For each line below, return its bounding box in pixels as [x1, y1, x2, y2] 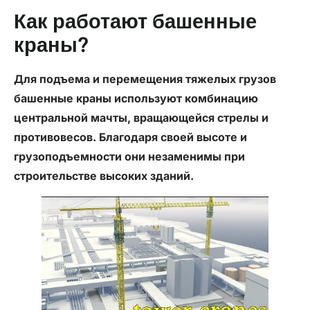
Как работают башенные [14, 12, 257, 34]
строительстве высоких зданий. [14, 169, 194, 183]
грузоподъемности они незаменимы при [14, 149, 245, 164]
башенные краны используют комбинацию [14, 91, 258, 106]
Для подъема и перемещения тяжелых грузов [14, 72, 276, 86]
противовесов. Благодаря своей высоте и [14, 130, 247, 145]
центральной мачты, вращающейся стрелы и [14, 111, 268, 125]
